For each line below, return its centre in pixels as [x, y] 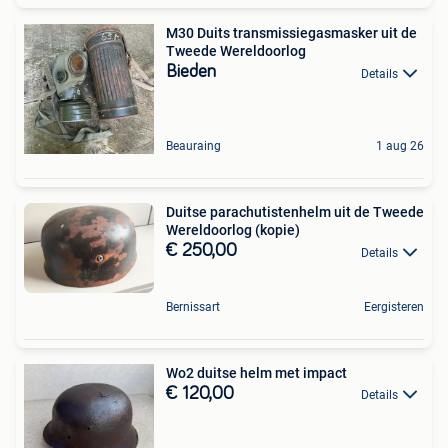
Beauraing [193, 146]
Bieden [191, 72]
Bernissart [193, 306]
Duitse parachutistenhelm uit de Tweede [295, 212]
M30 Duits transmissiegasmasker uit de [291, 33]
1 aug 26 [400, 146]
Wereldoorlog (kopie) [233, 230]
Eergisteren [394, 306]
